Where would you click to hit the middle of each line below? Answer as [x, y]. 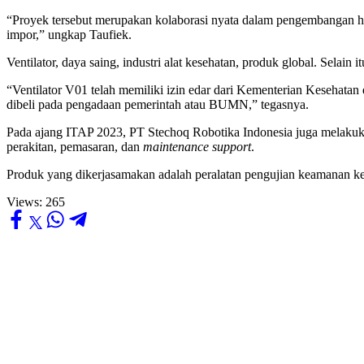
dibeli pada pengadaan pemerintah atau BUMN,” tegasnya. [158, 105]
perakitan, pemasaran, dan [75, 147]
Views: [24, 202]
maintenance [176, 147]
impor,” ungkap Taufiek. [69, 35]
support [232, 147]
